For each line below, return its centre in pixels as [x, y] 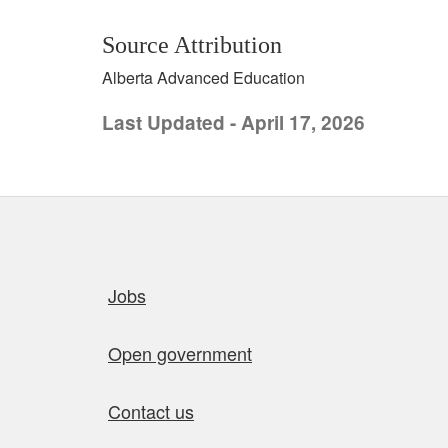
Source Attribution [192, 45]
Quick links [130, 278]
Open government [180, 353]
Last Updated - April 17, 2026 [233, 122]
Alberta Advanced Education [203, 77]
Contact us [151, 411]
